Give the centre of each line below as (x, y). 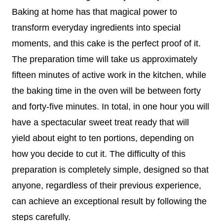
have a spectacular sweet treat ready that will (100, 122)
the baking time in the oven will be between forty (106, 91)
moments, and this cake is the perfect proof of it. (106, 43)
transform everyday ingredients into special (96, 27)
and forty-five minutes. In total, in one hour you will (110, 106)
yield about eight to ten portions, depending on (103, 138)
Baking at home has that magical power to (94, 12)
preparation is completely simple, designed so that (110, 169)
